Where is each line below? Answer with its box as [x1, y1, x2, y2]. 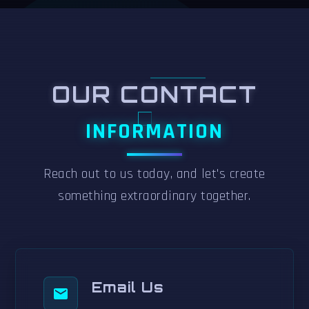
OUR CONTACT [52, 81, 257, 109]
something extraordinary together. [58, 187, 251, 206]
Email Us [92, 279, 165, 297]
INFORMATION [86, 117, 223, 146]
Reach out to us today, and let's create [43, 165, 266, 183]
